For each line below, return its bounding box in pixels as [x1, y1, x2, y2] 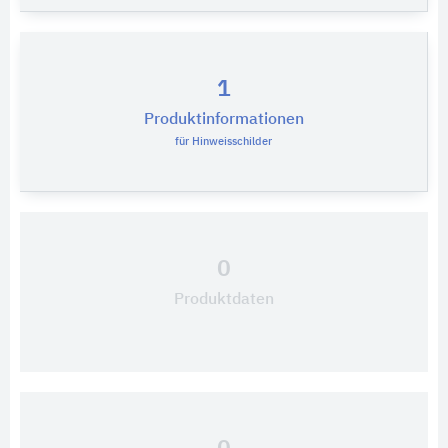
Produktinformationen [143, 111, 304, 128]
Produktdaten [174, 291, 274, 308]
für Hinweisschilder [175, 135, 272, 147]
